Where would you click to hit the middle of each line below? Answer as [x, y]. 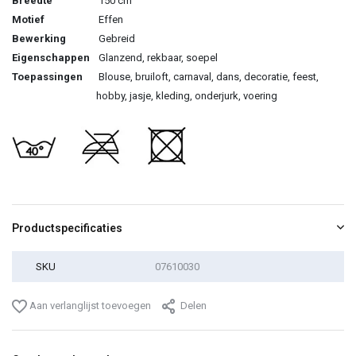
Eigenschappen [51, 57]
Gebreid [116, 38]
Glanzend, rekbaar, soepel [157, 57]
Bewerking [39, 38]
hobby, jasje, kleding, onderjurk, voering [188, 95]
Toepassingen [47, 76]
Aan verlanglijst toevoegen [89, 305]
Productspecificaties [67, 228]
